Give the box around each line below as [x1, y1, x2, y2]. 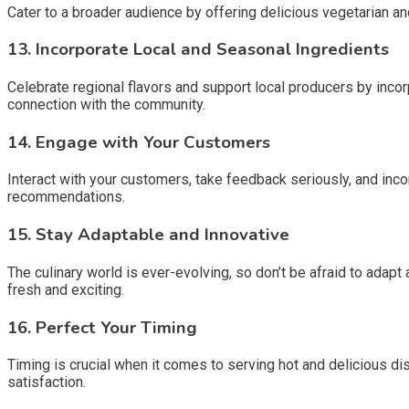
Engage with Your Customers [36, 130, 270, 154]
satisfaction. [7, 373, 86, 392]
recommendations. [7, 188, 125, 206]
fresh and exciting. [7, 280, 124, 299]
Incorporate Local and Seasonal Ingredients [36, 37, 389, 62]
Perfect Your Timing [36, 315, 197, 340]
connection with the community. [7, 95, 205, 113]
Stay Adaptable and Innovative [36, 223, 289, 247]
